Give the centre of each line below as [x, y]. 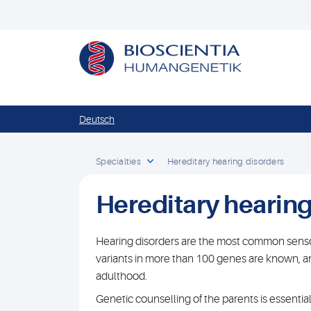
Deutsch [97, 119]
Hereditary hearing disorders [226, 161]
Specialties [118, 161]
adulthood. [121, 276]
